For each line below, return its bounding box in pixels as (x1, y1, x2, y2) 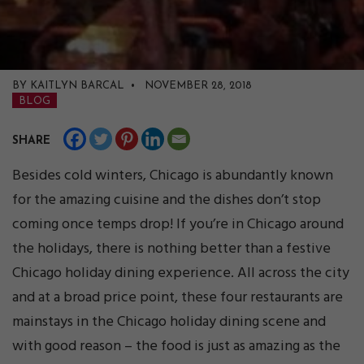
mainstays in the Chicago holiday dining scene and (12, 310, 326, 335)
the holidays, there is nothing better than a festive (12, 237, 331, 262)
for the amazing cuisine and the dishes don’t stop (12, 188, 321, 213)
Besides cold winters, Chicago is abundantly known (12, 164, 333, 188)
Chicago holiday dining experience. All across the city (12, 262, 349, 286)
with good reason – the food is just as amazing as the (12, 335, 340, 359)
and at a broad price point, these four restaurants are (12, 286, 343, 310)
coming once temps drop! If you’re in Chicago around (12, 213, 344, 237)
